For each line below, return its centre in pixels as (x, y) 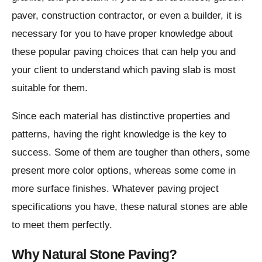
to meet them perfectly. (62, 225)
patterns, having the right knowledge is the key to (119, 134)
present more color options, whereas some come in (124, 170)
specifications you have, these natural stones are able (130, 206)
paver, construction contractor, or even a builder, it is (127, 15)
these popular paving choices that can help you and (124, 51)
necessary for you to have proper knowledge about (122, 33)
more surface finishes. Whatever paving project (115, 188)
